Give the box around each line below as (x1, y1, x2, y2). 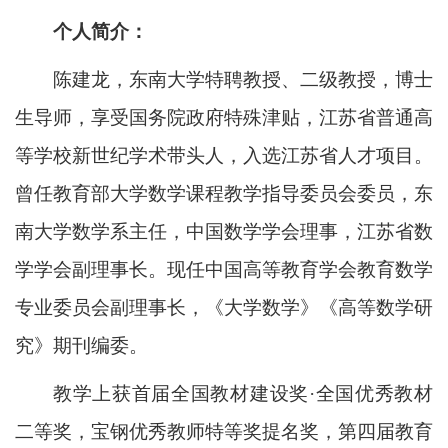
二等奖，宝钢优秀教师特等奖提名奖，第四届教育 (15, 420, 433, 442)
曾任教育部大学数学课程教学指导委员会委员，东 (15, 182, 433, 204)
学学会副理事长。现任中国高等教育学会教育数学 (15, 258, 433, 280)
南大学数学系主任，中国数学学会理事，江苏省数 (15, 220, 433, 242)
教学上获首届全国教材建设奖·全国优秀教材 (53, 382, 433, 404)
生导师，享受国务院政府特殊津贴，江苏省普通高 (15, 106, 433, 128)
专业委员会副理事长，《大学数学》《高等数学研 (15, 296, 433, 318)
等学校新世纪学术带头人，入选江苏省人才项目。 (15, 144, 433, 166)
